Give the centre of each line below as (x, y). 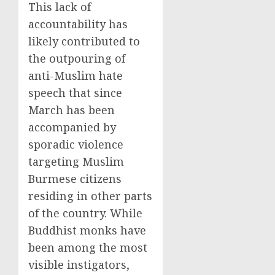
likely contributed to (84, 41)
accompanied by (72, 127)
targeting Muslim (76, 161)
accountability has (78, 24)
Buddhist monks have (87, 230)
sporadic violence (76, 144)
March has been (72, 110)
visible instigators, (79, 265)
